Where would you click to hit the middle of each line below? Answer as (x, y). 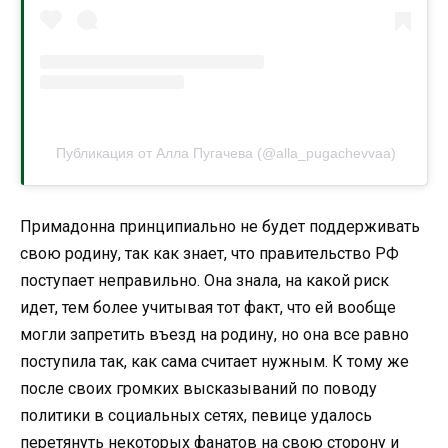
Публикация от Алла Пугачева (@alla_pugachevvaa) (225, 152)
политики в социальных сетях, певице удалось (196, 415)
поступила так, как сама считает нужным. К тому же (214, 361)
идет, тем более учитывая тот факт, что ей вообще (208, 307)
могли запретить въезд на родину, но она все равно (214, 334)
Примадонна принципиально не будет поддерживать (220, 226)
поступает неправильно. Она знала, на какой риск (204, 280)
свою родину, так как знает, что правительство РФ (209, 253)
